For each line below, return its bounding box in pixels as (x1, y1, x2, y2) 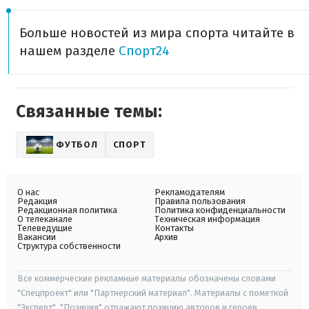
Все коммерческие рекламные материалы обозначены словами (17, 273, 276, 283)
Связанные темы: (16, 101, 162, 122)
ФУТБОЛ (56, 139, 98, 150)
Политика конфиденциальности (154, 205, 286, 215)
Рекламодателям (154, 187, 225, 197)
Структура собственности (17, 241, 121, 251)
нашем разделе (19, 43, 119, 59)
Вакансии (17, 232, 56, 242)
